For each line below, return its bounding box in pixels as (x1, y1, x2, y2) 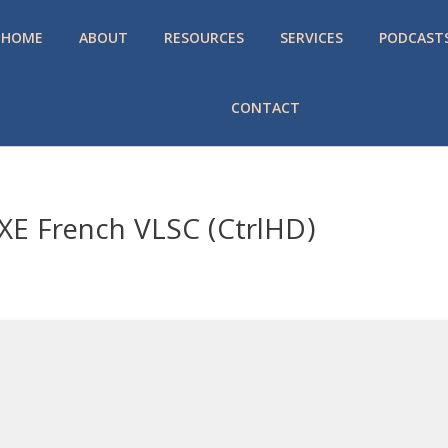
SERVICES (279, 28, 343, 47)
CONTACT (231, 98, 300, 117)
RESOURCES (163, 28, 244, 47)
